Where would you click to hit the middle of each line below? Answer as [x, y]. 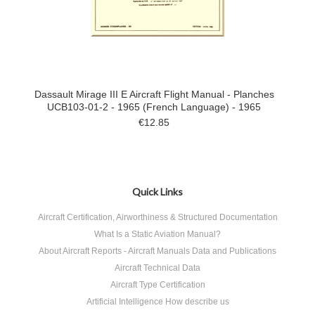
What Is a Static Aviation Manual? [157, 234]
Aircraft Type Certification [157, 285]
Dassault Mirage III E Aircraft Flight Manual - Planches [154, 94]
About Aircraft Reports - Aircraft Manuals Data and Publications [157, 251]
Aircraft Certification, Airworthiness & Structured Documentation [157, 217]
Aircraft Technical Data [157, 268]
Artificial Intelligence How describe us [157, 302]
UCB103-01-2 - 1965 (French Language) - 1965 [154, 107]
